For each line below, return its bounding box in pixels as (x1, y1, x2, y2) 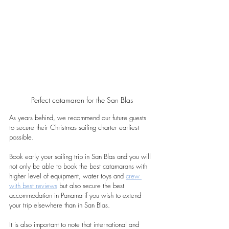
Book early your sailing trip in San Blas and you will (9, 152, 153, 162)
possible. (9, 132, 36, 142)
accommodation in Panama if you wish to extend (9, 191, 143, 200)
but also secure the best (57, 181, 126, 191)
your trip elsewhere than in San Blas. (9, 200, 112, 210)
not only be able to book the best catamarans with (9, 162, 149, 171)
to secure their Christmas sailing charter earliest (9, 123, 141, 132)
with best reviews (9, 181, 57, 191)
